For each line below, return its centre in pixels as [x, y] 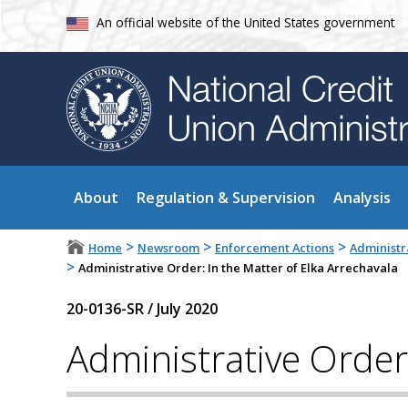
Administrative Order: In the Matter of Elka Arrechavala [238, 268]
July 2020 [187, 309]
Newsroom [168, 248]
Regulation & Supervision [225, 198]
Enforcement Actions [274, 248]
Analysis [362, 198]
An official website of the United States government [245, 22]
